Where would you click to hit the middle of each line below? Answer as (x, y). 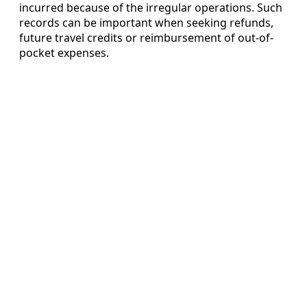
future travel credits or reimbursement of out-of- (146, 37)
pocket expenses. (64, 52)
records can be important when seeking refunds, (146, 22)
